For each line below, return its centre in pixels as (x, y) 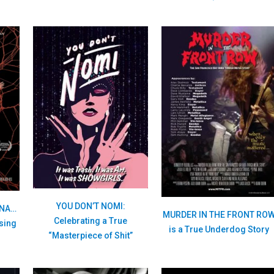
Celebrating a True (91, 220)
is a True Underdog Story (219, 229)
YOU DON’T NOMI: (91, 206)
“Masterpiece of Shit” (91, 235)
